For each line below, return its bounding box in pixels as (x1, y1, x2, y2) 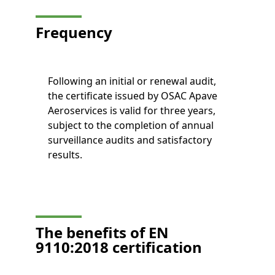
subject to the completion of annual (48, 118, 214, 133)
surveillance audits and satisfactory (48, 133, 212, 147)
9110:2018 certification (36, 237, 203, 258)
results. (48, 148, 83, 162)
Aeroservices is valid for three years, (48, 104, 216, 118)
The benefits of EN (36, 222, 169, 243)
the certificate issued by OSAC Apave (48, 89, 218, 103)
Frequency (36, 22, 113, 43)
